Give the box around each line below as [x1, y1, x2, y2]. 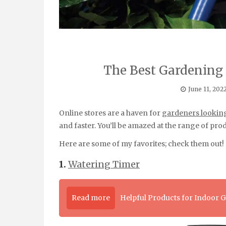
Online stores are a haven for [65, 108, 162, 118]
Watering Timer [68, 158, 140, 171]
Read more [72, 193, 110, 203]
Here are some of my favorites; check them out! [59, 139, 224, 149]
